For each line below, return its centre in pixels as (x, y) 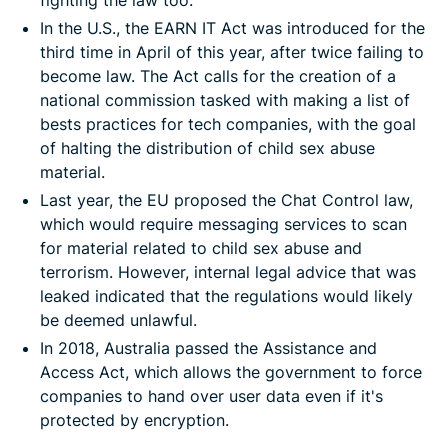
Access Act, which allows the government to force (231, 371)
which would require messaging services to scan (223, 223)
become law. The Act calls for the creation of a (218, 75)
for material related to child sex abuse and (201, 247)
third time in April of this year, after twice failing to (232, 51)
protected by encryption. (134, 419)
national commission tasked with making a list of (225, 99)
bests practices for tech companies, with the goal (228, 123)
